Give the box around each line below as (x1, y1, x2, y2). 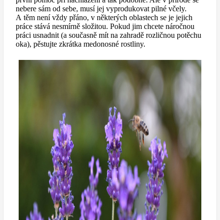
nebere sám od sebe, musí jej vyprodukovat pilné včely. (16, 4, 187, 13)
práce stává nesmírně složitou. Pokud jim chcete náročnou (16, 22, 194, 31)
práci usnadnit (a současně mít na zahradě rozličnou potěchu (16, 31, 201, 40)
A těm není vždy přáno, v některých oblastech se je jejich (16, 13, 192, 22)
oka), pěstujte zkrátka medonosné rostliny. (16, 40, 145, 49)
